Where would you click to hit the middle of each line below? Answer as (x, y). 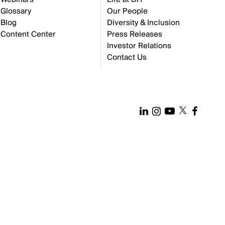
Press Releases (135, 34)
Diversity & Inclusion (143, 23)
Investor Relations (139, 46)
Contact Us (127, 57)
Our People (127, 11)
